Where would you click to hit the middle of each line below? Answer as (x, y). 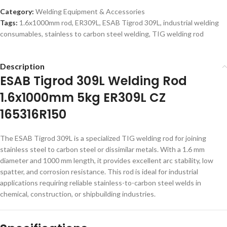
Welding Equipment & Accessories (90, 11)
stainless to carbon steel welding (97, 34)
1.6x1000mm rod (46, 23)
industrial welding (191, 23)
